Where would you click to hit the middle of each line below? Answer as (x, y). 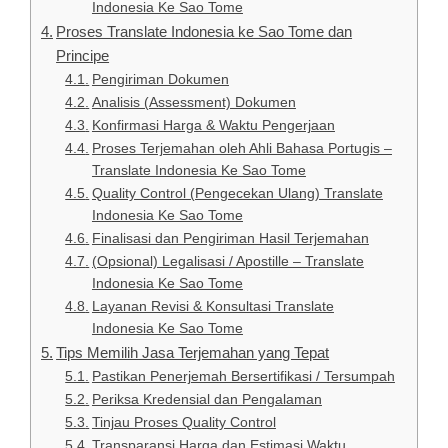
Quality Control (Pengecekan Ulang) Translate (237, 194)
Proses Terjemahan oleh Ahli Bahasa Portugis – (241, 149)
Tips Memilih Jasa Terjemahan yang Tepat (193, 353)
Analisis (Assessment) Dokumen (193, 103)
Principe (83, 56)
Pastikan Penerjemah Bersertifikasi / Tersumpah (243, 377)
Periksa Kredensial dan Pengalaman (206, 400)
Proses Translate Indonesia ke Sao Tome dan (204, 32)
